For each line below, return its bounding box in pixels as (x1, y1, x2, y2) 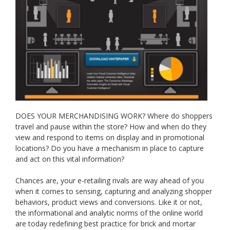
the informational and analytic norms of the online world (15, 208, 203, 218)
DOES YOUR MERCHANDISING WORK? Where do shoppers (15, 111, 213, 121)
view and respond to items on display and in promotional (15, 132, 204, 143)
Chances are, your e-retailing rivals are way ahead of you (15, 176, 204, 186)
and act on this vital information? (15, 154, 124, 164)
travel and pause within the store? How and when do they (15, 122, 206, 132)
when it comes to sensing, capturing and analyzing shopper (15, 186, 212, 197)
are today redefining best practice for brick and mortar (15, 219, 196, 229)
